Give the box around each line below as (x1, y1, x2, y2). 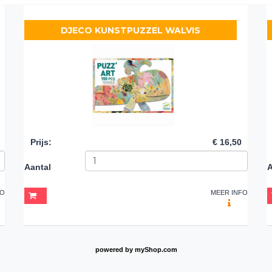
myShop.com (134, 245, 177, 253)
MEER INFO (211, 188, 248, 196)
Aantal (24, 161, 51, 172)
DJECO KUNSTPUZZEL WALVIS (60, 24, 200, 36)
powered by (95, 245, 135, 253)
